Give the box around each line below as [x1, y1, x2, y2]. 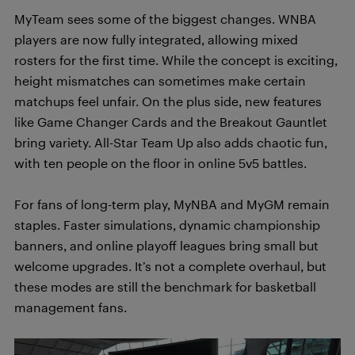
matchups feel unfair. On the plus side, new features [14, 94, 322, 109]
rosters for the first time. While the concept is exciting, [14, 52, 338, 67]
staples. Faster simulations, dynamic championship [14, 217, 320, 232]
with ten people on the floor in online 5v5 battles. [14, 155, 307, 170]
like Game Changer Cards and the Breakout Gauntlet [14, 114, 327, 129]
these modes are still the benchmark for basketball [14, 279, 316, 294]
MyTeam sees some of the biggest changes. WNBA [14, 11, 316, 26]
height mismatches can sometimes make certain [14, 73, 306, 88]
